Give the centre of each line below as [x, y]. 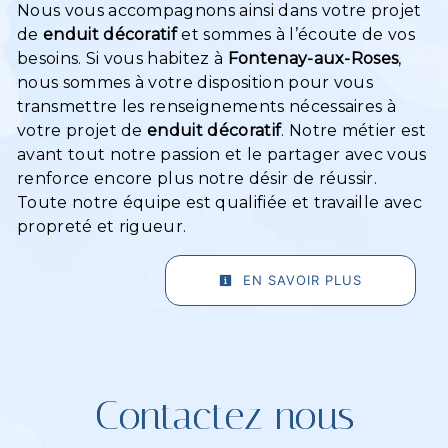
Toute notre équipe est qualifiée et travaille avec [220, 203]
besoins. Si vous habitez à [122, 59]
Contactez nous [224, 416]
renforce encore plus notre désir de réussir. [197, 179]
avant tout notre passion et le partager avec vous [222, 155]
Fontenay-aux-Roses [313, 59]
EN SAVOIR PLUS [300, 280]
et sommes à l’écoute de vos [296, 35]
